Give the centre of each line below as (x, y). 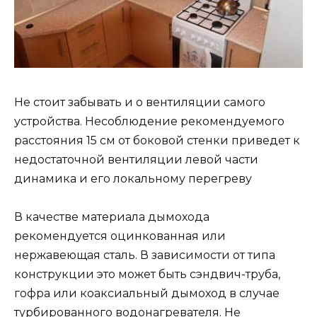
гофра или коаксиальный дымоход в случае (147, 293)
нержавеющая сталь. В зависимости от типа (145, 255)
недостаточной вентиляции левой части (136, 159)
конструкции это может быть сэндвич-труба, (147, 274)
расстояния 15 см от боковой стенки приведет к (157, 140)
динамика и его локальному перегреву (133, 178)
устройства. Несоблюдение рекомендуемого (149, 121)
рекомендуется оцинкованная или (120, 236)
